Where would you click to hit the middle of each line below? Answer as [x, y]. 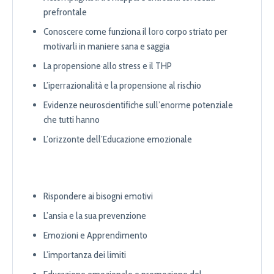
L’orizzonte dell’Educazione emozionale [118, 139]
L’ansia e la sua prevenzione [95, 216]
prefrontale [65, 12]
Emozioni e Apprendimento [95, 235]
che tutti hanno [72, 120]
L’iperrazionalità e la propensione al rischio [122, 86]
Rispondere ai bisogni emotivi [98, 196]
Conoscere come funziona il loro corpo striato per [135, 32]
